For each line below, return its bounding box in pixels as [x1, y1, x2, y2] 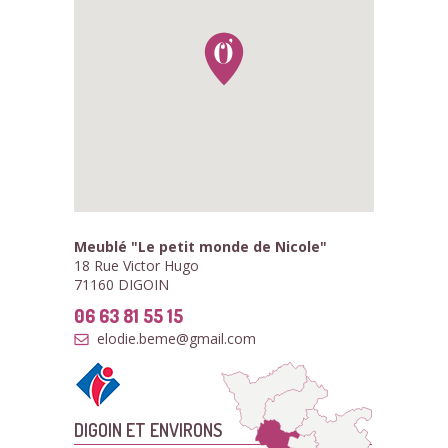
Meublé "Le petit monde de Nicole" [74, 237, 327, 256]
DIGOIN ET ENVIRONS [74, 418, 222, 441]
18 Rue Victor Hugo [74, 256, 199, 275]
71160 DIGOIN [74, 275, 169, 294]
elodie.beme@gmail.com [97, 329, 256, 348]
